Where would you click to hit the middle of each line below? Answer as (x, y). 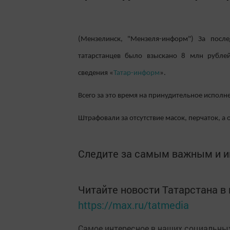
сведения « (96, 73)
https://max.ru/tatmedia (133, 205)
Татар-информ (137, 73)
